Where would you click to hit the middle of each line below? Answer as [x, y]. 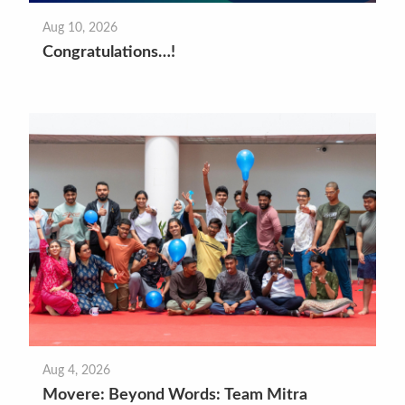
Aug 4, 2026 [77, 371]
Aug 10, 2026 [80, 27]
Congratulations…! [113, 52]
